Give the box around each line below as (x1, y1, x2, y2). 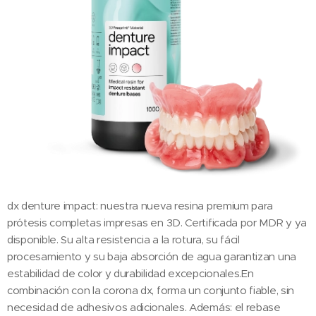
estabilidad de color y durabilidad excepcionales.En (7, 267, 254, 280)
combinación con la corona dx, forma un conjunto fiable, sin (7, 284, 295, 297)
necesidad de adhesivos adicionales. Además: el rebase (7, 300, 281, 314)
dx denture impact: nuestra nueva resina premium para (7, 199, 274, 212)
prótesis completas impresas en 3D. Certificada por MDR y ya (7, 216, 308, 229)
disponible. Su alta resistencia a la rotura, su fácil (7, 233, 240, 246)
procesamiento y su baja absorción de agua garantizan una (7, 250, 296, 263)
